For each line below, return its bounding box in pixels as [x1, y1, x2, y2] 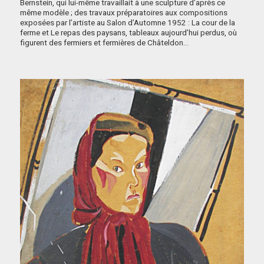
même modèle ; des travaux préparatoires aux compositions [20, 8, 228, 18]
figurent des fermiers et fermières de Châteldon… [20, 38, 189, 48]
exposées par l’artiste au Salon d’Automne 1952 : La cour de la [20, 18, 236, 28]
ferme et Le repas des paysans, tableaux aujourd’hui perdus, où [20, 28, 237, 38]
